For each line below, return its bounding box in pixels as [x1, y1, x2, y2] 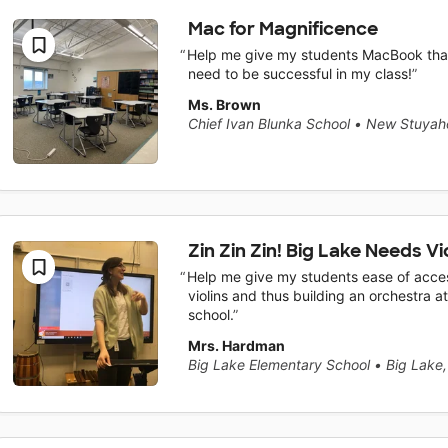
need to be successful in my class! [187, 64, 412, 82]
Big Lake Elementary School [187, 355, 370, 373]
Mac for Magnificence [187, 17, 378, 42]
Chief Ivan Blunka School [187, 114, 350, 132]
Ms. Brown [187, 95, 261, 113]
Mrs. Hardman [187, 336, 285, 354]
